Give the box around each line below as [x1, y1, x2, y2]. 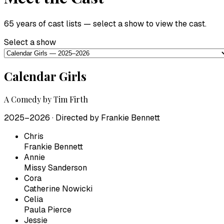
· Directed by [50, 112, 101, 123]
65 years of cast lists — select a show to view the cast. [4, 18, 206, 29]
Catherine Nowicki [24, 183, 92, 194]
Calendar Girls [4, 67, 86, 84]
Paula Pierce [24, 204, 71, 215]
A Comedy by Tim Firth [4, 93, 88, 104]
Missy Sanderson [24, 162, 87, 173]
